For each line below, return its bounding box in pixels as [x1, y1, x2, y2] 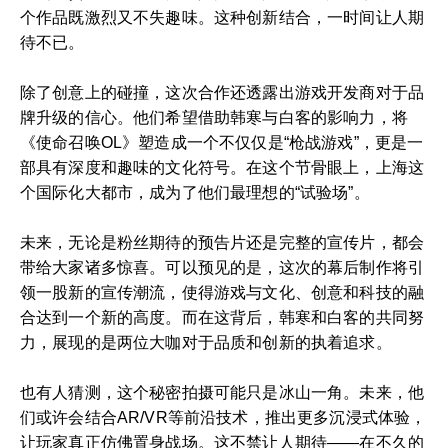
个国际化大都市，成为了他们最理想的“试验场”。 [20, 183, 370, 201]
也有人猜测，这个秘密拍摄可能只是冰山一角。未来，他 [20, 383, 425, 401]
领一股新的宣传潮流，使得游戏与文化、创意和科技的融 [20, 283, 425, 301]
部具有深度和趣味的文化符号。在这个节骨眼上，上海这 [20, 158, 425, 176]
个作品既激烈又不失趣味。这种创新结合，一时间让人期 [20, 8, 425, 26]
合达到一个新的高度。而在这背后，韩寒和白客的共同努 [20, 308, 425, 326]
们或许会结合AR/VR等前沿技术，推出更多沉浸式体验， [20, 408, 427, 426]
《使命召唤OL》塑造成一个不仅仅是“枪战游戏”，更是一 [20, 133, 424, 151]
